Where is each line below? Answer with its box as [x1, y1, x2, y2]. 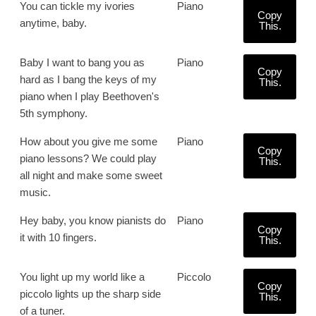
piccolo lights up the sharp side [20, 288, 161, 300]
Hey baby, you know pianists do [20, 214, 166, 226]
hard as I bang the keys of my [20, 73, 157, 85]
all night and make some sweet [20, 169, 162, 181]
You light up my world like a [20, 271, 145, 283]
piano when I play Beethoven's [20, 90, 159, 102]
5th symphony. [20, 107, 87, 119]
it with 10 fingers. [20, 231, 97, 243]
